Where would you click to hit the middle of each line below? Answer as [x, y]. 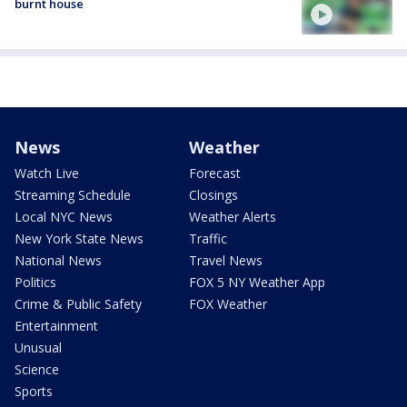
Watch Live [47, 174]
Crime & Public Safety [78, 304]
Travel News [226, 261]
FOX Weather [228, 304]
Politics [35, 283]
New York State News [79, 239]
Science [37, 370]
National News [58, 261]
